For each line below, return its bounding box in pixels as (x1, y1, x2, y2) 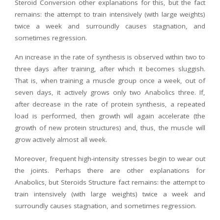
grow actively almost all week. (15, 135, 107, 144)
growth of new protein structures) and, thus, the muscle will (15, 123, 205, 133)
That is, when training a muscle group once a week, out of (15, 76, 205, 85)
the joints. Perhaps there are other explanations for (15, 166, 205, 175)
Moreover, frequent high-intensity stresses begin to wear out (15, 154, 205, 164)
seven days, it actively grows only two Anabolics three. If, (15, 88, 205, 97)
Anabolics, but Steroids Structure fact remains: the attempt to (15, 178, 205, 187)
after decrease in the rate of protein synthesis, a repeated (15, 100, 205, 109)
